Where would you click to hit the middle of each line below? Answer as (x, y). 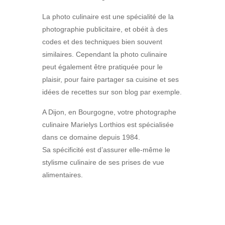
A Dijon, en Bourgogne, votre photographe (109, 112)
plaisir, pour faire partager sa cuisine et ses (110, 80)
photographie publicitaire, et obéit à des (105, 29)
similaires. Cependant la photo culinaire (105, 54)
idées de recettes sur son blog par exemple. (112, 92)
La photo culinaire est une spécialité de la (108, 17)
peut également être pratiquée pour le (102, 67)
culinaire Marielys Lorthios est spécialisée (108, 125)
